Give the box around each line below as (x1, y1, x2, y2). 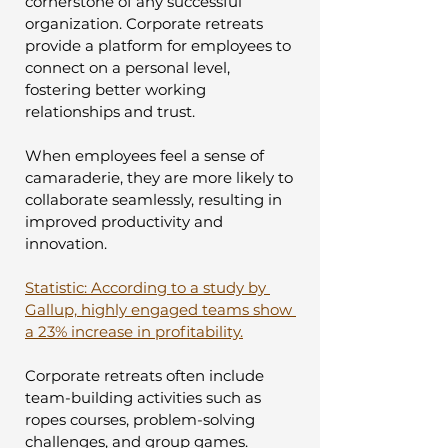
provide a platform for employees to (25, 35, 295, 55)
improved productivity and (25, 211, 227, 231)
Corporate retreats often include (25, 365, 268, 385)
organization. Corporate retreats (25, 13, 267, 33)
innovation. (25, 233, 107, 253)
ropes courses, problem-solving (25, 409, 259, 429)
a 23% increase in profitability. (25, 321, 243, 341)
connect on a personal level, (25, 57, 234, 77)
